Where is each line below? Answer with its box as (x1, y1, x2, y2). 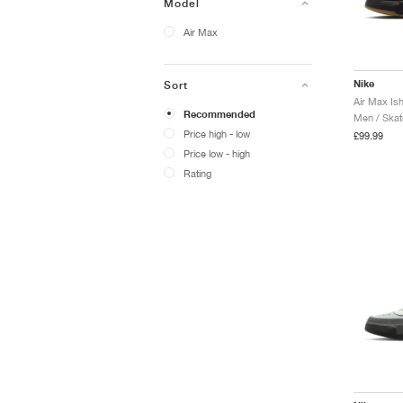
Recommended (184, 108, 255, 121)
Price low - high (184, 148, 250, 159)
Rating (184, 167, 211, 179)
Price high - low (184, 128, 250, 139)
